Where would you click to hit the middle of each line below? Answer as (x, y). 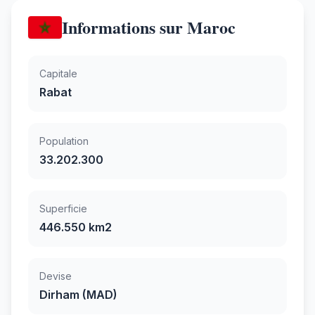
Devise (56, 276)
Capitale (58, 73)
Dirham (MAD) (78, 294)
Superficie (63, 208)
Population (64, 141)
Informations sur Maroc (149, 27)
